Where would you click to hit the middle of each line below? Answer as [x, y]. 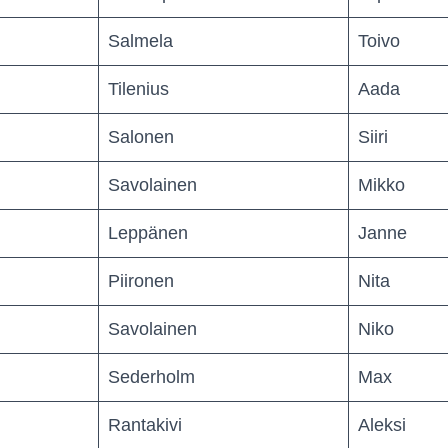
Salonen [141, 136]
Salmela [140, 40]
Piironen [141, 280]
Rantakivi [145, 424]
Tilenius [138, 88]
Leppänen [148, 232]
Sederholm [151, 376]
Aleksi [382, 424]
